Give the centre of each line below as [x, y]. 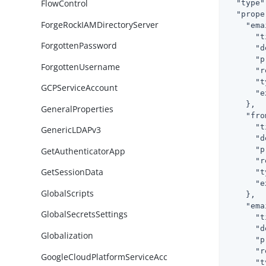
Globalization [67, 236]
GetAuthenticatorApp [83, 151]
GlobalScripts [68, 193]
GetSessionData [72, 172]
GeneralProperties [77, 109]
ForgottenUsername [81, 66]
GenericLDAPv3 [71, 130]
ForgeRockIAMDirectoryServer [100, 24]
